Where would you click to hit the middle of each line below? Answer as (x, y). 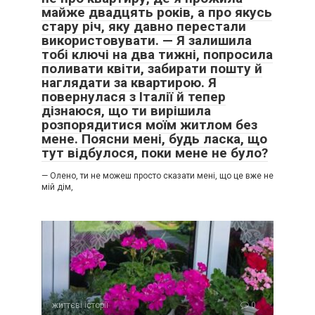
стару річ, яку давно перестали (144, 26)
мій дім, (57, 187)
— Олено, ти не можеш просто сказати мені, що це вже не (157, 176)
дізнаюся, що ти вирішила (126, 111)
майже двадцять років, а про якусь (157, 12)
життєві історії (80, 305)
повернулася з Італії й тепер (134, 97)
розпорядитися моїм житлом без (149, 125)
